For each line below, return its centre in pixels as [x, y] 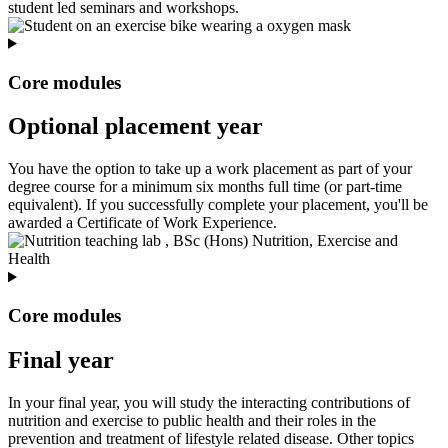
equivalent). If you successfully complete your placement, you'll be [218, 205]
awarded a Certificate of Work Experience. [142, 223]
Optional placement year [135, 126]
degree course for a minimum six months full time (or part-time [205, 187]
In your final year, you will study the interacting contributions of [209, 402]
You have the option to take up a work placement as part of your [210, 169]
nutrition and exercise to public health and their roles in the [192, 420]
